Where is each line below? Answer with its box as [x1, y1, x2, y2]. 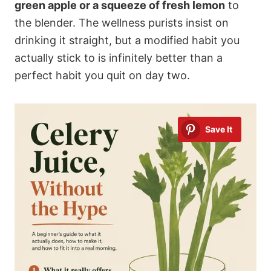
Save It [205, 124, 232, 135]
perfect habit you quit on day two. [15, 69, 190, 82]
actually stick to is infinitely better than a [15, 51, 223, 65]
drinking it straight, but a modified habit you [15, 34, 240, 47]
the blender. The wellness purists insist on [15, 16, 229, 30]
